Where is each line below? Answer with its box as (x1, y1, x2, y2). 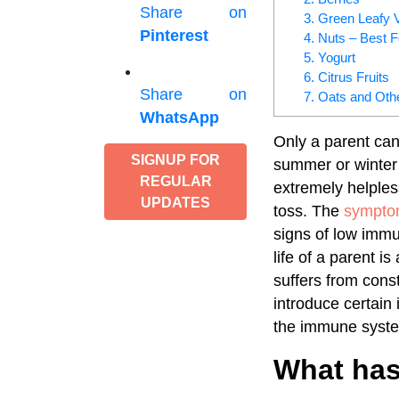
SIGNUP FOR (131, 152, 220, 167)
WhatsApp (140, 109, 219, 126)
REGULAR (139, 174, 212, 189)
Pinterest (140, 27, 208, 45)
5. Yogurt (303, 49, 355, 65)
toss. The (273, 201, 344, 220)
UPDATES (141, 195, 210, 210)
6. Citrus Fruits (303, 69, 389, 85)
